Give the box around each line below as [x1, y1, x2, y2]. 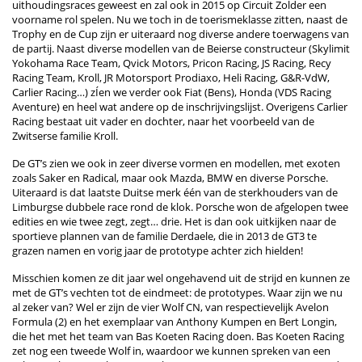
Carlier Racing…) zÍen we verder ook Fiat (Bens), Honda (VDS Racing [12, 84, 331, 99]
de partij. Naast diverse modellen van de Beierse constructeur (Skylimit [12, 40, 350, 56]
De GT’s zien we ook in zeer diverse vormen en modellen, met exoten [12, 155, 340, 170]
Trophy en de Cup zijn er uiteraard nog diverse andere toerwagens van [12, 26, 349, 41]
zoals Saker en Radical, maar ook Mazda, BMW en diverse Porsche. [12, 170, 328, 185]
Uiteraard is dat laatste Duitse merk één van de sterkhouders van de [12, 184, 338, 200]
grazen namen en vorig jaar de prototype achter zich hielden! [12, 242, 303, 258]
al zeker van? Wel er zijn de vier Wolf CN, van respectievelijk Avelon [12, 299, 329, 314]
